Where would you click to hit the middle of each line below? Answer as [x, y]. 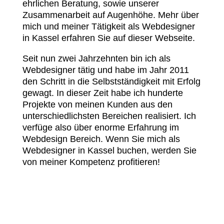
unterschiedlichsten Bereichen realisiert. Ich [109, 116]
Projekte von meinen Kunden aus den [97, 104]
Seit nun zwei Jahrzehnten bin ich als [96, 58]
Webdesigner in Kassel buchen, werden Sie [109, 150]
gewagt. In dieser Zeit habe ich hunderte [102, 93]
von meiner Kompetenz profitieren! [91, 162]
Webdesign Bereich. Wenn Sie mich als [101, 139]
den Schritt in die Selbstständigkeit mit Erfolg [111, 81]
